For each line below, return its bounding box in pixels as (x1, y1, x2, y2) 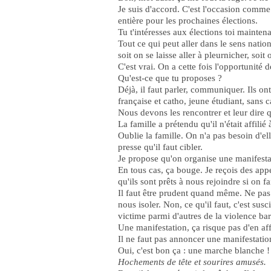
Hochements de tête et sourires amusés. (118, 257, 266, 267)
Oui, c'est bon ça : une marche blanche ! (118, 246, 270, 255)
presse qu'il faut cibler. (118, 142, 203, 152)
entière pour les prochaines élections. (118, 16, 258, 25)
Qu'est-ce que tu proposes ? (118, 73, 222, 83)
